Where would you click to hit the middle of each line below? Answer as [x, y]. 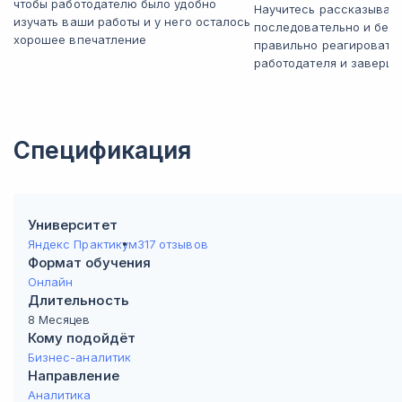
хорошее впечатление [80, 39]
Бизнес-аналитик [79, 357]
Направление [74, 376]
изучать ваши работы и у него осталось [132, 22]
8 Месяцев [59, 319]
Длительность [79, 300]
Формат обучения [89, 262]
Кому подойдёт [82, 338]
